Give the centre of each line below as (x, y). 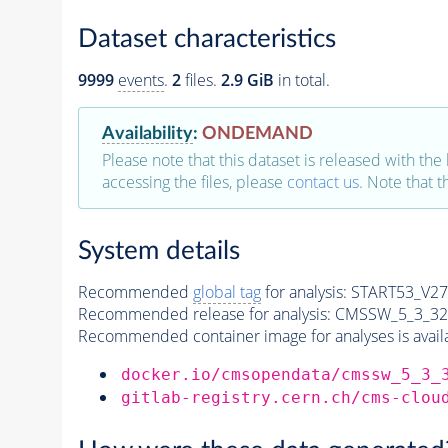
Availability (147, 134)
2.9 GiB (247, 80)
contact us (322, 182)
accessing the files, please (194, 182)
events (140, 80)
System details (158, 251)
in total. (301, 80)
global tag (226, 292)
